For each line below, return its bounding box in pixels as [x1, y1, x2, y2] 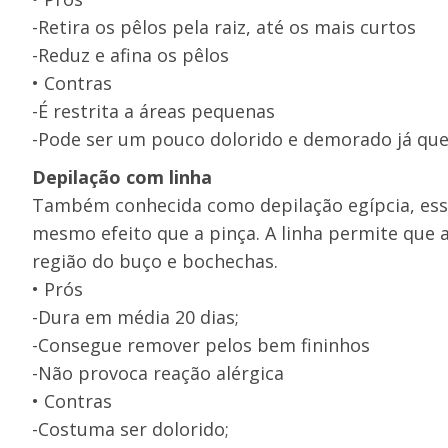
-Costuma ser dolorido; [32, 417, 229, 441]
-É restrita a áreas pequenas [32, 99, 275, 123]
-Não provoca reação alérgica [32, 361, 284, 385]
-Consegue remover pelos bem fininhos [32, 333, 370, 357]
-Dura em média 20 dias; [32, 305, 239, 329]
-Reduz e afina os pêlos [32, 43, 229, 67]
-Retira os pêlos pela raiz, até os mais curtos [32, 15, 416, 39]
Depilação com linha [32, 165, 212, 189]
